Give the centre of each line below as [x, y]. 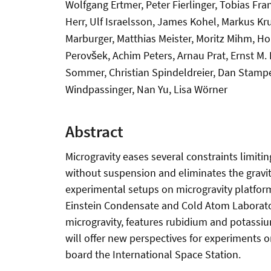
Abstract [94, 132]
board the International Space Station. [153, 255]
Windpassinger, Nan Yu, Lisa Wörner [146, 89]
